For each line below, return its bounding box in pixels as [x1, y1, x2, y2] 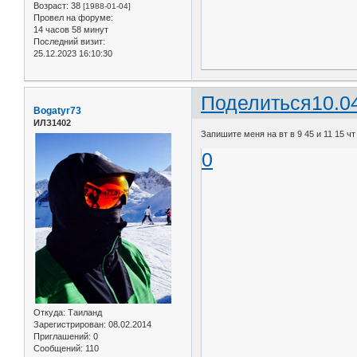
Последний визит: [33, 37, 105, 47]
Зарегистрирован [33, 319, 104, 329]
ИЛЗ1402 [33, 118, 71, 128]
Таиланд [65, 307, 102, 317]
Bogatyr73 [33, 105, 81, 117]
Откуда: [33, 307, 65, 317]
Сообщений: [33, 343, 83, 353]
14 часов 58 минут [33, 25, 108, 35]
